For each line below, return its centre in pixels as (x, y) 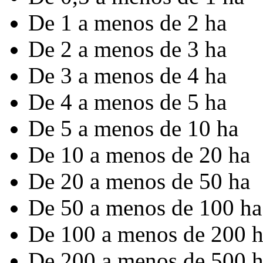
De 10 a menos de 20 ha (139, 155)
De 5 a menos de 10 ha (133, 128)
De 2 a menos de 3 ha (127, 49)
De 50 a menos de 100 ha (145, 208)
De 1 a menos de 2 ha (127, 23)
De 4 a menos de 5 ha (127, 102)
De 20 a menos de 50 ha (139, 181)
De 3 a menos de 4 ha (127, 75)
